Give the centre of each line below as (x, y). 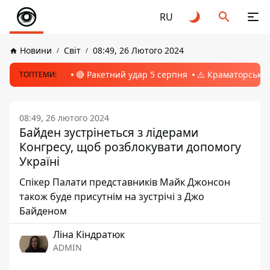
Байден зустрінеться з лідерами (109, 132)
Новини (36, 50)
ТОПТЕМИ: (38, 74)
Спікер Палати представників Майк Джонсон (125, 182)
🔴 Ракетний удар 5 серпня (132, 74)
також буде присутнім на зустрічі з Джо (112, 196)
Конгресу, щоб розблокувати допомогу (130, 147)
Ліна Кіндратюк (89, 234)
